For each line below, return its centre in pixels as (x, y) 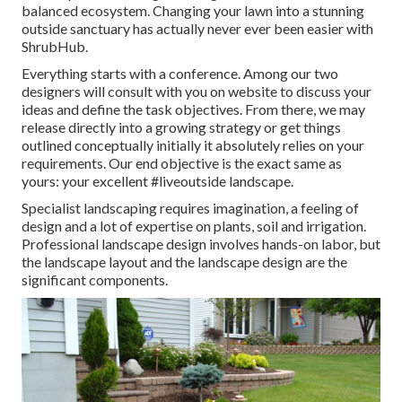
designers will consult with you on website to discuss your (197, 92)
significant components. (95, 280)
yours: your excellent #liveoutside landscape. (157, 181)
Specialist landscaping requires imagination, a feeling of (190, 208)
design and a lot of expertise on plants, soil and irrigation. (194, 226)
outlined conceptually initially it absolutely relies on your (193, 145)
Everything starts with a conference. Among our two (180, 74)
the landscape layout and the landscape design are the (184, 262)
